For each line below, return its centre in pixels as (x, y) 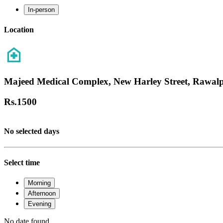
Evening (40, 204)
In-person (41, 9)
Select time (22, 163)
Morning (39, 183)
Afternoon (42, 194)
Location (19, 29)
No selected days (32, 131)
